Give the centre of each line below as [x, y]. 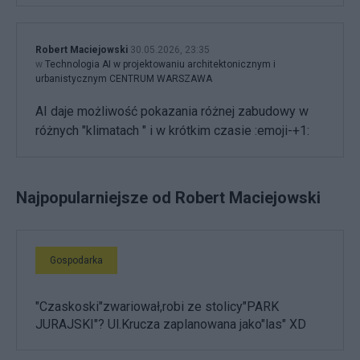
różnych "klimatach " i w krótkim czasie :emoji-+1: [172, 131]
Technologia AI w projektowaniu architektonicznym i [160, 65]
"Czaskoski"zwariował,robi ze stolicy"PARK [157, 307]
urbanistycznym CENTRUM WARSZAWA [124, 79]
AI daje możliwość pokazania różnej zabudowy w [172, 112]
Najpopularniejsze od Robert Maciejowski [168, 198]
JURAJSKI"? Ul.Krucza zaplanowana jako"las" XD [171, 325]
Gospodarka [76, 261]
